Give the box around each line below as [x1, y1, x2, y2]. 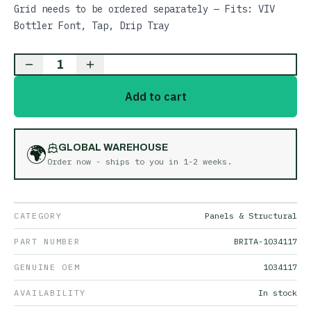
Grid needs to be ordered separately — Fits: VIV [14, 3, 275, 15]
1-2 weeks [183, 156, 227, 167]
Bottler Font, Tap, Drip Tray [14, 19, 169, 32]
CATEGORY [14, 210, 62, 221]
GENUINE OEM [14, 262, 81, 272]
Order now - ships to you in [47, 156, 183, 167]
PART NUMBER [14, 236, 81, 246]
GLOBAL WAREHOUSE [58, 142, 168, 153]
